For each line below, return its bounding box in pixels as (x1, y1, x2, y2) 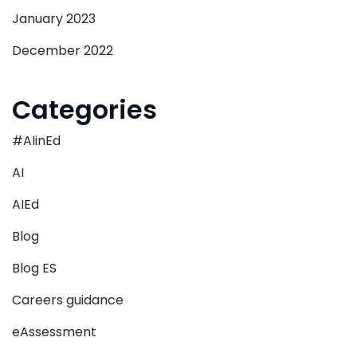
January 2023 (12, 10, 96, 29)
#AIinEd (12, 131, 61, 151)
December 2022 (12, 41, 113, 61)
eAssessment (12, 323, 96, 342)
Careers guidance (12, 291, 124, 310)
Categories (12, 92, 157, 128)
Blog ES (12, 259, 57, 278)
